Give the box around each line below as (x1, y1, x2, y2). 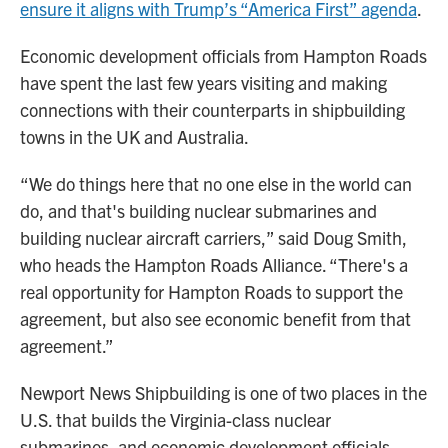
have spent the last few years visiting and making (20, 71, 387, 95)
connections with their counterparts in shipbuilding (20, 98, 405, 122)
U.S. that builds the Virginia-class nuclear (20, 408, 331, 432)
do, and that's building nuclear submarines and (20, 199, 377, 223)
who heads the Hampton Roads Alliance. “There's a (20, 253, 408, 277)
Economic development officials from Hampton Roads (20, 44, 427, 68)
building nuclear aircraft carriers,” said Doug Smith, (20, 226, 407, 250)
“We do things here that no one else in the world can (20, 172, 412, 196)
